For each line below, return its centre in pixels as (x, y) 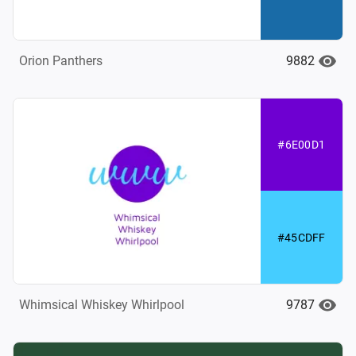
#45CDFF (301, 237)
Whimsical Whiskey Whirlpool (102, 304)
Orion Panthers (61, 60)
